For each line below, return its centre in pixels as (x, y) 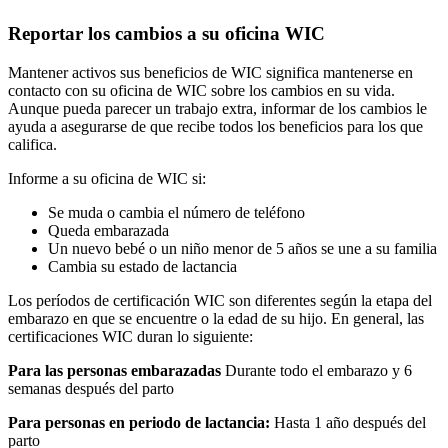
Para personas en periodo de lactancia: (139, 423)
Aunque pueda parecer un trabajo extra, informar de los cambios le (217, 109)
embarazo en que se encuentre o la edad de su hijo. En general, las (216, 319)
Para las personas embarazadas (114, 371)
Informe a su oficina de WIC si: (107, 179)
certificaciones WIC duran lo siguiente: (130, 337)
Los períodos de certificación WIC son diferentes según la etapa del (220, 301)
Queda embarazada (108, 231)
